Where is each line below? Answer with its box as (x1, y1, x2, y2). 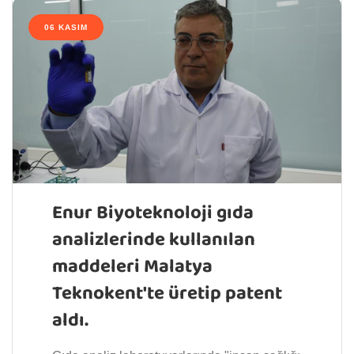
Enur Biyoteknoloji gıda (52, 197, 254, 230)
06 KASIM (44, 22, 88, 32)
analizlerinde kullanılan (52, 224, 255, 257)
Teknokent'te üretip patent (52, 277, 282, 311)
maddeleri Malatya (52, 250, 213, 284)
